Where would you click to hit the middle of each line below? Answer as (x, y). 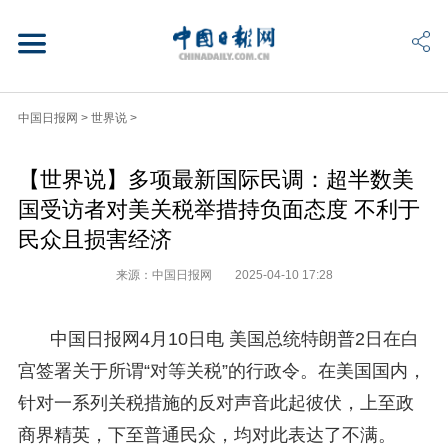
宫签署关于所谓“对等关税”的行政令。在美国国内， (221, 370)
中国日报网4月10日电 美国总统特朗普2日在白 (234, 338)
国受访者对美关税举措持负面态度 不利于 (218, 209)
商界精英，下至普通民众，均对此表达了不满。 (206, 434)
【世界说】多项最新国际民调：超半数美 (215, 179)
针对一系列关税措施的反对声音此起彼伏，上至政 (215, 402)
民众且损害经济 (94, 239)
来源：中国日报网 (165, 274)
